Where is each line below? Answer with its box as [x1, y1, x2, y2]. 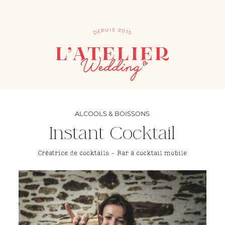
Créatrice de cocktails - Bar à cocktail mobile [38, 150, 187, 157]
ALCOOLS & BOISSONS [75, 109, 150, 118]
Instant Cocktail [49, 122, 176, 145]
